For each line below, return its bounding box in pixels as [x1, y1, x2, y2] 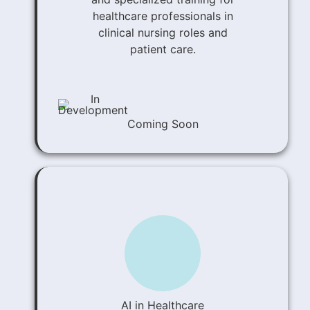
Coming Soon [127, 117, 199, 131]
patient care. [129, 42, 196, 57]
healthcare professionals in [92, 9, 233, 24]
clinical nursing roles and [98, 26, 228, 40]
